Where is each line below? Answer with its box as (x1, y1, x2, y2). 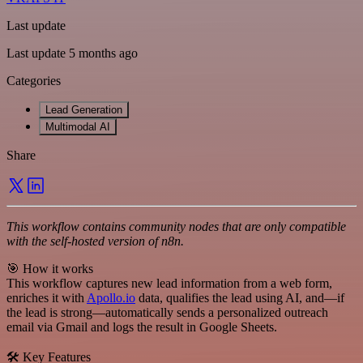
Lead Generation (45, 103, 122, 116)
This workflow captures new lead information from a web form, (6, 275, 332, 290)
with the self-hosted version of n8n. (6, 233, 184, 248)
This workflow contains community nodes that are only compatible (6, 219, 346, 233)
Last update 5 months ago (6, 45, 138, 60)
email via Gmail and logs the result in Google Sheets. (6, 319, 277, 334)
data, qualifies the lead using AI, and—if (135, 290, 344, 305)
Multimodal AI (45, 120, 110, 133)
